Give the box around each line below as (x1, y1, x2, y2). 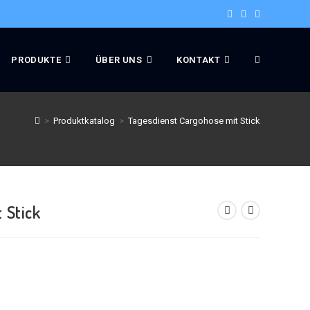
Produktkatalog (53, 116, 115, 126)
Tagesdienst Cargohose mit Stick (128, 116, 260, 126)
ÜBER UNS (95, 55, 143, 65)
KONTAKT (176, 55, 221, 65)
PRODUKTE (11, 55, 62, 65)
